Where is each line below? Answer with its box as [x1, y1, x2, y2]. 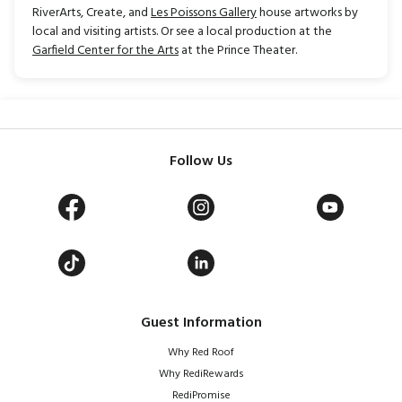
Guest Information [140, 311, 262, 336]
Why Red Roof [168, 344, 234, 363]
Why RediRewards [158, 365, 244, 384]
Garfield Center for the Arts [32, 40, 179, 62]
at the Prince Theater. [179, 40, 297, 62]
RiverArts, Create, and [32, 3, 151, 24]
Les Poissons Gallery [151, 3, 257, 24]
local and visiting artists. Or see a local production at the [32, 22, 332, 43]
